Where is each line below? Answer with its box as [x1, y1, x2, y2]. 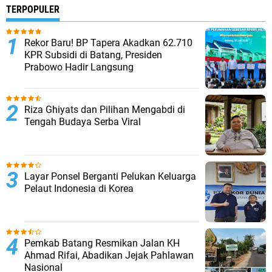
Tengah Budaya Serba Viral [24, 116, 141, 127]
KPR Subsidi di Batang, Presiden [24, 49, 162, 61]
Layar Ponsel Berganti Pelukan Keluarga [24, 171, 196, 182]
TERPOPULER [6, 4, 59, 15]
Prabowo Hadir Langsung [24, 61, 134, 73]
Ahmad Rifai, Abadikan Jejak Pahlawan [24, 250, 194, 261]
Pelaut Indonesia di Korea [24, 183, 134, 194]
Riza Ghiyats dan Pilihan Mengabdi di [24, 104, 185, 115]
